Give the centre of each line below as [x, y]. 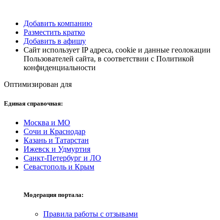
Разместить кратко [54, 32]
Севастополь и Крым [59, 166]
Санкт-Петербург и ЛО [62, 158]
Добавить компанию [58, 23]
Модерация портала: [54, 195]
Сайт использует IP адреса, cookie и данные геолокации [117, 50]
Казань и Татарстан [56, 140]
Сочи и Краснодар [55, 131]
